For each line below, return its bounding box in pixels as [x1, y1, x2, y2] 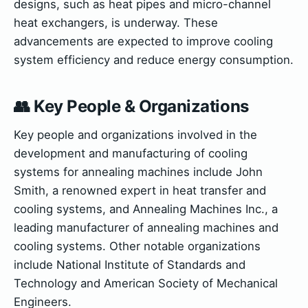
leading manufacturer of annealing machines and [14, 220, 278, 234]
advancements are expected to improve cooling [14, 34, 273, 48]
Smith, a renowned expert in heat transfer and [14, 183, 266, 197]
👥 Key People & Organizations [14, 96, 249, 116]
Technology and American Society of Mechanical [14, 276, 278, 290]
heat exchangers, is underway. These [14, 15, 218, 30]
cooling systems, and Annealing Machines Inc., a [14, 201, 278, 216]
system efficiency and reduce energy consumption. [14, 52, 294, 67]
